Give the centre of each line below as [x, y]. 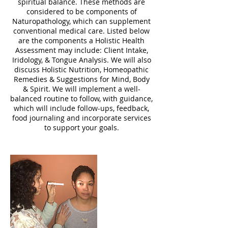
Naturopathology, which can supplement [81, 21]
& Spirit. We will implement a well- [81, 89]
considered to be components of [81, 11]
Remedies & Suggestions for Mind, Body [81, 79]
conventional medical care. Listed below [81, 31]
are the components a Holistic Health [81, 40]
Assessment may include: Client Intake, [81, 50]
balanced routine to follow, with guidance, [81, 98]
